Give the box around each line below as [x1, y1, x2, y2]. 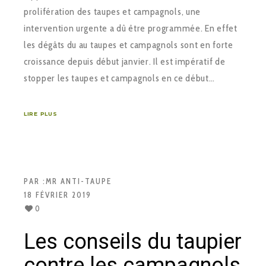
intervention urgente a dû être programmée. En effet [24, 22, 237, 34]
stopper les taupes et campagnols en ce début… [24, 72, 215, 84]
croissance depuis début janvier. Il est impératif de [24, 55, 226, 67]
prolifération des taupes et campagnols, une [24, 5, 201, 17]
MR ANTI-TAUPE [46, 176, 112, 186]
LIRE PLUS [24, 110, 58, 117]
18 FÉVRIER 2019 [24, 189, 91, 199]
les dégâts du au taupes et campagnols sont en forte [24, 39, 233, 50]
